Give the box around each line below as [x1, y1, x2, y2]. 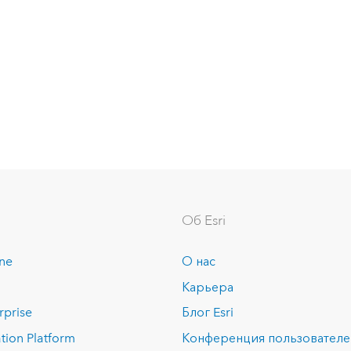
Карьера [182, 279, 234, 295]
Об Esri [182, 212, 226, 229]
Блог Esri [182, 305, 234, 320]
